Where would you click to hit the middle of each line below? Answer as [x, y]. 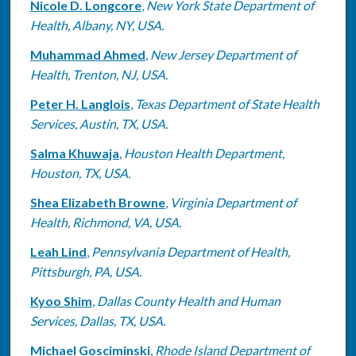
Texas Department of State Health [227, 103]
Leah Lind [58, 251]
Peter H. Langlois [80, 103]
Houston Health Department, [204, 153]
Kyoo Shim [61, 300]
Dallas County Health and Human [188, 300]
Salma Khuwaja [74, 153]
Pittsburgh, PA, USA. [85, 271]
